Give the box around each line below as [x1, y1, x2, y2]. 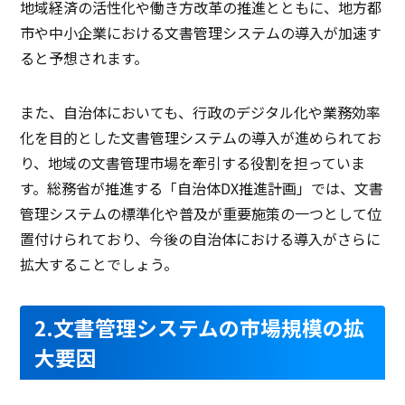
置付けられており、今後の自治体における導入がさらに [20, 228, 381, 250]
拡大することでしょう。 [20, 253, 179, 276]
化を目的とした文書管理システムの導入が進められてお [20, 127, 382, 149]
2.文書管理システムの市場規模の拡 [34, 313, 365, 344]
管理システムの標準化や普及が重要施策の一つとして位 [20, 202, 382, 225]
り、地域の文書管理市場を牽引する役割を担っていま [20, 152, 366, 174]
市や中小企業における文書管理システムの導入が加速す [20, 22, 382, 44]
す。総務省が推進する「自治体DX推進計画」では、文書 [20, 177, 384, 200]
